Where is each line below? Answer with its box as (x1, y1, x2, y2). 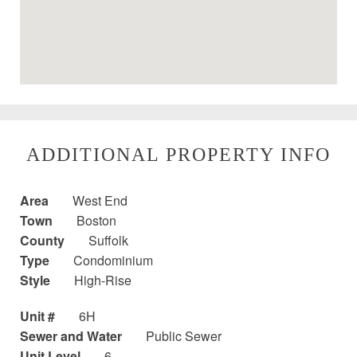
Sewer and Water (20, 327, 122, 346)
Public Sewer (146, 327, 222, 346)
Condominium (73, 251, 153, 270)
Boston (76, 211, 116, 230)
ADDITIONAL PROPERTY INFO (26, 144, 331, 166)
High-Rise (74, 271, 131, 290)
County (20, 231, 65, 250)
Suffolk (88, 231, 128, 250)
